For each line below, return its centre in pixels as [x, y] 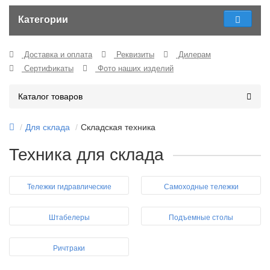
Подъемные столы [201, 218]
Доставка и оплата [57, 55]
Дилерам [193, 55]
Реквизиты [134, 55]
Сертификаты [48, 68]
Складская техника [118, 127]
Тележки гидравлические [69, 187]
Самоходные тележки [201, 187]
